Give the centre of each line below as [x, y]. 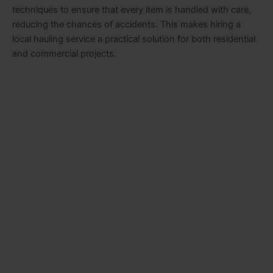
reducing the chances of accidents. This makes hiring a [126, 25]
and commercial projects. [64, 54]
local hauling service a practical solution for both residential [134, 39]
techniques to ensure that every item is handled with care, [132, 10]
